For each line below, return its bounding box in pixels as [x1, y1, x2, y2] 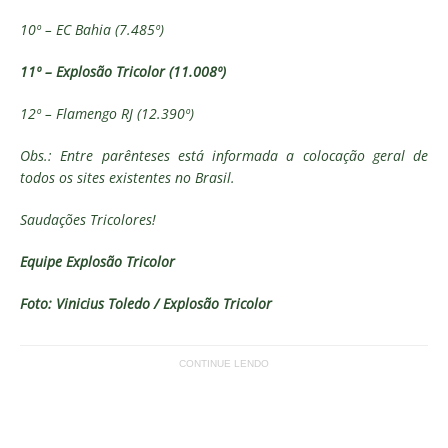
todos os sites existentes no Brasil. [20, 168, 239, 187]
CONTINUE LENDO [179, 358, 269, 369]
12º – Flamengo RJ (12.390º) [20, 104, 194, 123]
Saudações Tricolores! [20, 210, 156, 229]
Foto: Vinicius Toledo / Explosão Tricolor [20, 294, 272, 313]
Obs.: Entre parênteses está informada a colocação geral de [20, 146, 428, 165]
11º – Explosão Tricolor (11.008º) [20, 62, 226, 81]
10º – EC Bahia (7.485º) [20, 20, 164, 39]
